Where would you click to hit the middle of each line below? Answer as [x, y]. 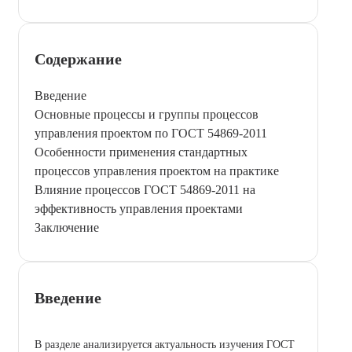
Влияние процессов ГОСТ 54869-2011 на [145, 189]
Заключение [67, 227]
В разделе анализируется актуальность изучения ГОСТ [165, 344]
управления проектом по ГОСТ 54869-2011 [151, 133]
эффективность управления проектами [139, 208]
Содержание [78, 59]
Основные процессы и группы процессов [147, 114]
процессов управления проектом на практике [157, 170]
